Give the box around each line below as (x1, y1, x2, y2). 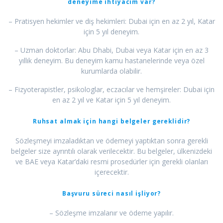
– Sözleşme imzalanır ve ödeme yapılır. (49, 208, 174, 218)
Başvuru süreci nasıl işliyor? (62, 189, 161, 198)
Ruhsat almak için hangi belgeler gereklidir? (32, 117, 191, 125)
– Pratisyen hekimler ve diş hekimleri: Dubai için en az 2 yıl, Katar (8, 16, 215, 26)
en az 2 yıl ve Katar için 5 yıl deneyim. (52, 95, 171, 105)
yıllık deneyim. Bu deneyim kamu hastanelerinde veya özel (18, 56, 205, 66)
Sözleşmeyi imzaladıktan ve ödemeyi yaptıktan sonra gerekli (15, 136, 208, 146)
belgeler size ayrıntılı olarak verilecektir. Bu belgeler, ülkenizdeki (11, 146, 212, 156)
